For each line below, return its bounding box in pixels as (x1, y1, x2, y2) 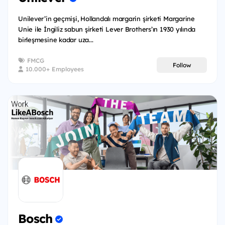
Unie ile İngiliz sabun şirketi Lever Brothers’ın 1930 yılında (18, 25, 196, 34)
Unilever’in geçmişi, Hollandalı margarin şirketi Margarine (18, 15, 195, 23)
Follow (172, 61, 191, 69)
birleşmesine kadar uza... (18, 36, 93, 44)
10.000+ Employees (24, 65, 84, 73)
